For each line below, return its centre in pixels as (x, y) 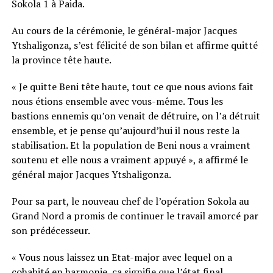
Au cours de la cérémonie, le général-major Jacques (124, 30)
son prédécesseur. (51, 230)
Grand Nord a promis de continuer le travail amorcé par (135, 215)
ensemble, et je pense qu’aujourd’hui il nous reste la (125, 130)
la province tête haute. (61, 59)
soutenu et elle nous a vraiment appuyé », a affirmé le (129, 159)
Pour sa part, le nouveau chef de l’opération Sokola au (130, 201)
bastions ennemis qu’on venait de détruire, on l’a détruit (136, 115)
